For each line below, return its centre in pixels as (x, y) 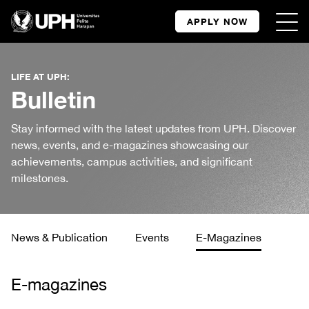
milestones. (40, 178)
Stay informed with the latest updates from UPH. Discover (153, 128)
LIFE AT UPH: (40, 77)
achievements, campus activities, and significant (132, 161)
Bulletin (53, 99)
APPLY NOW (217, 21)
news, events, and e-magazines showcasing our (130, 145)
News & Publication (59, 237)
